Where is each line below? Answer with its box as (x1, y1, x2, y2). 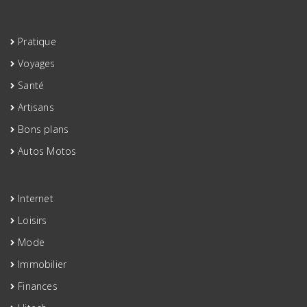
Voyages (18, 57, 56, 71)
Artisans (18, 101, 54, 114)
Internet (18, 192, 53, 206)
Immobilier (18, 258, 67, 271)
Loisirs (18, 214, 47, 228)
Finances (18, 280, 58, 293)
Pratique (18, 35, 56, 49)
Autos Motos (18, 145, 77, 158)
